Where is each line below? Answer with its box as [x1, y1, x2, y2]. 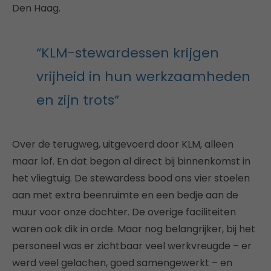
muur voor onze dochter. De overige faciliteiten [12, 205, 236, 219]
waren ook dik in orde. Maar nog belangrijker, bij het [12, 222, 255, 236]
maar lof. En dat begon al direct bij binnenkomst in [12, 154, 250, 168]
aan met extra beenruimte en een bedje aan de [12, 188, 238, 202]
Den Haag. [12, 1, 60, 15]
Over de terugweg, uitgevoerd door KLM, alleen [12, 137, 233, 151]
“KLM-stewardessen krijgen [36, 44, 219, 62]
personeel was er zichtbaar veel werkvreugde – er [12, 239, 252, 253]
